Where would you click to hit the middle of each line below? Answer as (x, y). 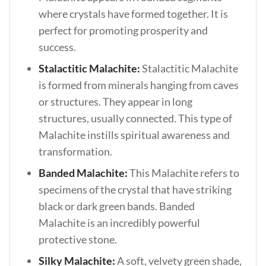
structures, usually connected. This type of (135, 118)
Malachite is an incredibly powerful (119, 223)
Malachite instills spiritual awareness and (134, 135)
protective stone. (79, 239)
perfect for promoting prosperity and (123, 30)
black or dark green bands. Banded (117, 206)
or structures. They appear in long (115, 102)
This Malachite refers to (184, 173)
